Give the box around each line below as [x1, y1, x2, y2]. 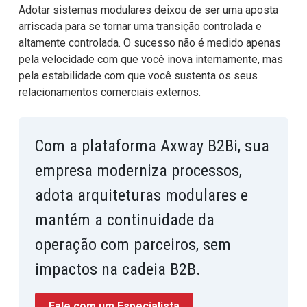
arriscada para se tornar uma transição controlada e [18, 19, 262, 33]
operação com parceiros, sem [34, 234, 231, 254]
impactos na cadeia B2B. [34, 259, 205, 279]
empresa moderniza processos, [34, 160, 242, 180]
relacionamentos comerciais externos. [18, 85, 201, 99]
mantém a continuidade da [34, 210, 214, 230]
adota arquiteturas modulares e [34, 185, 248, 205]
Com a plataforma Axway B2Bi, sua [34, 136, 269, 156]
